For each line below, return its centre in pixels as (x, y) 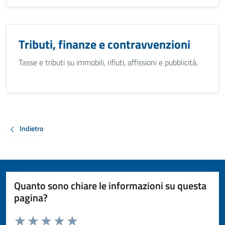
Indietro (31, 129)
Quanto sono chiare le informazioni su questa (110, 185)
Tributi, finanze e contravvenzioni (104, 44)
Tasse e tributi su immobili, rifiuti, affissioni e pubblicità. (108, 62)
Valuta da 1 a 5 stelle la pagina (58, 217)
